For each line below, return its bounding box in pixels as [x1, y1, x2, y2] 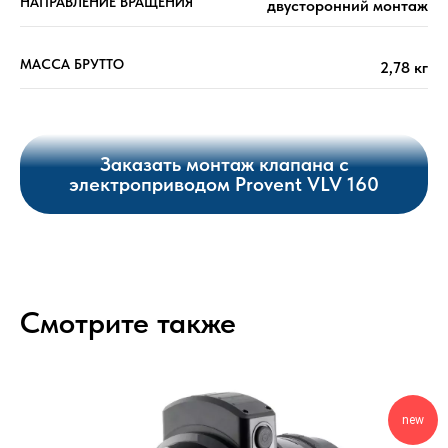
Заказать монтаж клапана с [99, 152, 349, 177]
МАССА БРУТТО [20, 56, 124, 73]
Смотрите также [20, 304, 236, 341]
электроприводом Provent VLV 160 [69, 172, 379, 197]
